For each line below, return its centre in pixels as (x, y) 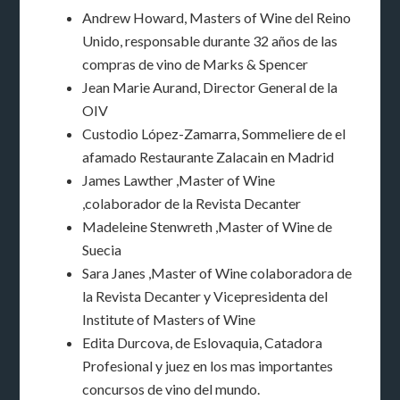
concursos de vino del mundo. (171, 389)
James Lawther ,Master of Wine (179, 180)
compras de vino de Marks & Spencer (196, 64)
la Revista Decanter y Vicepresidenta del (205, 296)
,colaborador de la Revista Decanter (192, 204)
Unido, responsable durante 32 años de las (210, 41)
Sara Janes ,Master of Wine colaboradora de (217, 273)
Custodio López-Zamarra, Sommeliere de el (214, 134)
